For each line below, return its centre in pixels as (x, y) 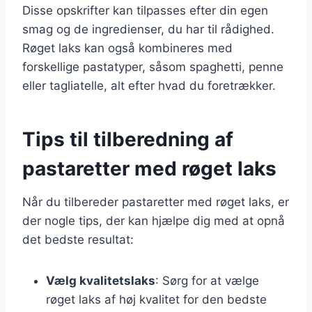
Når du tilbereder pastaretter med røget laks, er (156, 202)
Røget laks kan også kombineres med (127, 48)
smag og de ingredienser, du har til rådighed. (148, 29)
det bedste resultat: (78, 239)
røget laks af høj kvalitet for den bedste (156, 299)
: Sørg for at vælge (207, 280)
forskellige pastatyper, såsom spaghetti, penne (153, 67)
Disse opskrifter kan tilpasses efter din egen (145, 10)
